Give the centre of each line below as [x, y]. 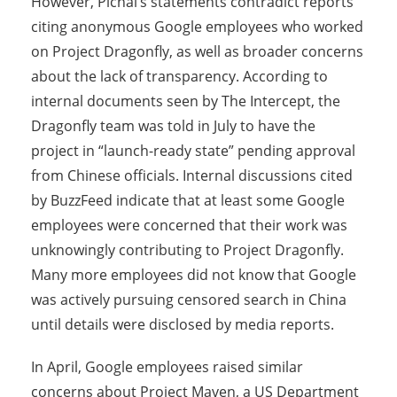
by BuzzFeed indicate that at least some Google [188, 201]
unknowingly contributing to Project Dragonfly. [187, 250]
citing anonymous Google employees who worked [197, 27]
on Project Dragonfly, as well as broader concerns [197, 52]
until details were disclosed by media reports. [183, 325]
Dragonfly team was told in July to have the [173, 126]
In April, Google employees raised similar [167, 367]
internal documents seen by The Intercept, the [186, 101]
